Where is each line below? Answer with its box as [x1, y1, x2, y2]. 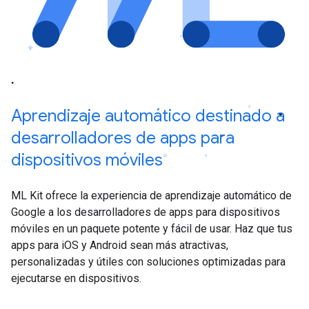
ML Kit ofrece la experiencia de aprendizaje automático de [11, 189, 292, 203]
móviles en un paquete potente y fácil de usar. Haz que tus [11, 222, 292, 236]
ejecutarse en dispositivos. [11, 272, 141, 286]
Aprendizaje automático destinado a [11, 106, 285, 127]
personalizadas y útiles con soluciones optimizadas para [11, 255, 286, 269]
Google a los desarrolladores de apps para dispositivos [11, 206, 280, 219]
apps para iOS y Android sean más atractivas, [11, 239, 228, 252]
